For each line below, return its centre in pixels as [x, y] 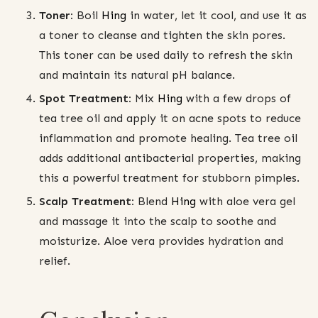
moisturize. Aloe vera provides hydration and [161, 241]
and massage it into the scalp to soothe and [158, 221]
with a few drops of [237, 99]
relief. [55, 261]
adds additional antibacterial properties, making [170, 158]
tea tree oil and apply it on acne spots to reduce [170, 119]
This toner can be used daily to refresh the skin [166, 55]
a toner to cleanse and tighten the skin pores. [162, 35]
